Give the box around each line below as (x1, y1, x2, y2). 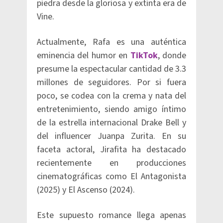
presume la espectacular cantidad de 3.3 (37, 63, 186, 76)
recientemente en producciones (37, 157, 186, 170)
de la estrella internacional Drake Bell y (37, 116, 186, 129)
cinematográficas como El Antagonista (37, 170, 186, 183)
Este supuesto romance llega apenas (37, 209, 186, 222)
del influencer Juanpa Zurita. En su (37, 130, 186, 143)
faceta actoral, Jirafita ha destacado (37, 143, 186, 156)
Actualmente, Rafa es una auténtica (37, 36, 186, 49)
